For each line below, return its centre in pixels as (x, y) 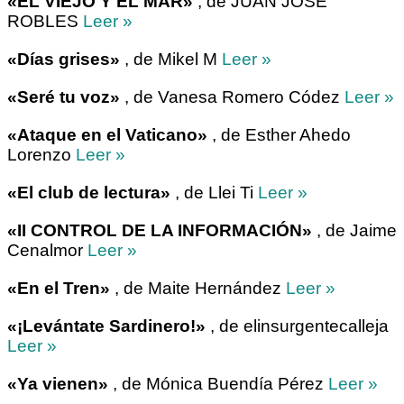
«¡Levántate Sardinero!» (106, 326)
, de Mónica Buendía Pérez (218, 383)
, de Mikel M (171, 59)
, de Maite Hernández (198, 288)
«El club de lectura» (89, 192)
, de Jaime (354, 230)
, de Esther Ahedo (279, 134)
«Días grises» (64, 59)
